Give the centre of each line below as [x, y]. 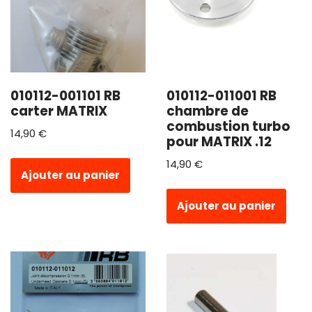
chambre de [208, 111]
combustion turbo [228, 126]
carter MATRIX [59, 111]
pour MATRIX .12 [219, 142]
